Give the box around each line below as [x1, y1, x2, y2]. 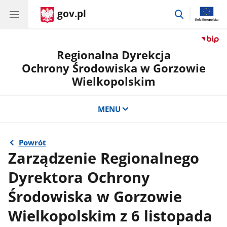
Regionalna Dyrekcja [56, 47, 171, 63]
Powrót [18, 137, 46, 148]
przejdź [184, 7, 210, 18]
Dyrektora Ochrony [8, 167, 150, 187]
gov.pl [57, 7, 86, 20]
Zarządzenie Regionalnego [8, 147, 200, 168]
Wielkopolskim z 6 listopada [8, 205, 213, 226]
